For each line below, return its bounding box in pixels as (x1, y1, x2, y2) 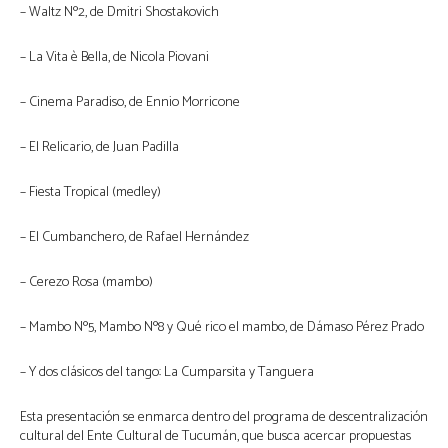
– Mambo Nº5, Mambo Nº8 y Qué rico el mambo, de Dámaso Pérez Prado (20, 316, 424, 340)
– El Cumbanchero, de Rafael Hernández (20, 226, 249, 250)
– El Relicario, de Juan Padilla (20, 136, 179, 160)
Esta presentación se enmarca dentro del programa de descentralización (20, 406, 428, 430)
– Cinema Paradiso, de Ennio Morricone (20, 91, 240, 115)
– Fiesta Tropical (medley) (20, 181, 161, 205)
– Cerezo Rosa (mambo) (20, 271, 153, 295)
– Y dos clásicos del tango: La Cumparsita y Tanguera (20, 361, 314, 385)
